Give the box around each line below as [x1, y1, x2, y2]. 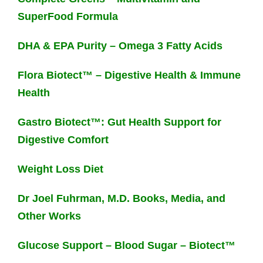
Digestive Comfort [17, 133, 109, 146]
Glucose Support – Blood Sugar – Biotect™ [17, 239, 235, 251]
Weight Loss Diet [17, 163, 103, 175]
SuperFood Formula [17, 10, 118, 22]
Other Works [17, 210, 81, 222]
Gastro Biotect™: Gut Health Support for [17, 116, 221, 128]
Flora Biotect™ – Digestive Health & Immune [17, 69, 241, 81]
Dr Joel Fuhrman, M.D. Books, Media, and [17, 192, 225, 204]
